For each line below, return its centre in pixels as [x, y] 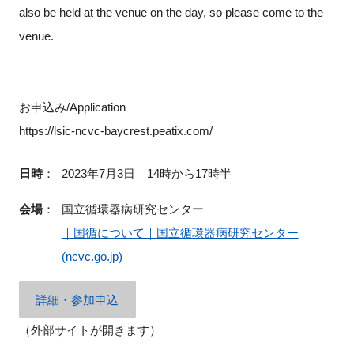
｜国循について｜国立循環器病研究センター [180, 232]
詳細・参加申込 [77, 299]
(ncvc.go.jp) [92, 256]
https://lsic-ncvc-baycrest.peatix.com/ [115, 130]
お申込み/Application [72, 107]
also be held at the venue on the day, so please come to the [171, 12]
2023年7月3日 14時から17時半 [146, 173]
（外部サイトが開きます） [90, 330]
